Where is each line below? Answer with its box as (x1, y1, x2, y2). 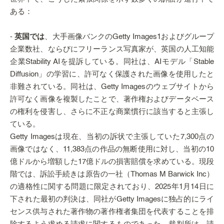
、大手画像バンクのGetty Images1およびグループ (44, 33, 214, 40)
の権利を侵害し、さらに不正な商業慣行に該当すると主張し (10, 108, 214, 115)
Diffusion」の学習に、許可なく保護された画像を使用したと (10, 70, 214, 78)
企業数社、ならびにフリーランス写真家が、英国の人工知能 (10, 45, 214, 53)
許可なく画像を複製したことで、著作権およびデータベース (10, 95, 214, 103)
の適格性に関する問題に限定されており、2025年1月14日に (10, 183, 214, 190)
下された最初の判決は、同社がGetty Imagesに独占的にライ (10, 195, 214, 203)
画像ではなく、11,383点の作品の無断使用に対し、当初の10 (10, 145, 214, 153)
